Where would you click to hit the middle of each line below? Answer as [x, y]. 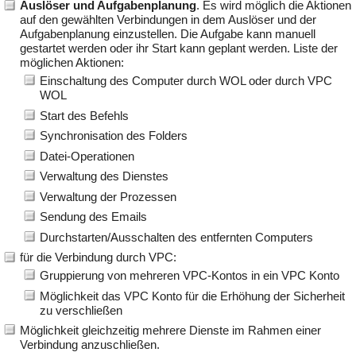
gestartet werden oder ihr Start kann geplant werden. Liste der [179, 48]
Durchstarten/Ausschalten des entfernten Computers [176, 237]
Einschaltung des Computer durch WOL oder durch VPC [186, 81]
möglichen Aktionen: [72, 63]
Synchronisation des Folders [114, 136]
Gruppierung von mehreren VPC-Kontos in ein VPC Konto [190, 276]
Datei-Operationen [87, 156]
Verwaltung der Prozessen [108, 196]
